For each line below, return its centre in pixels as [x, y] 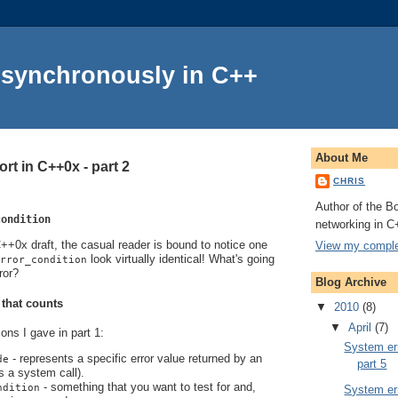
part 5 [372, 363]
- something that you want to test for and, [148, 386]
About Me [342, 157]
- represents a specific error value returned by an [135, 358]
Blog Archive [351, 282]
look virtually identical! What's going [181, 259]
